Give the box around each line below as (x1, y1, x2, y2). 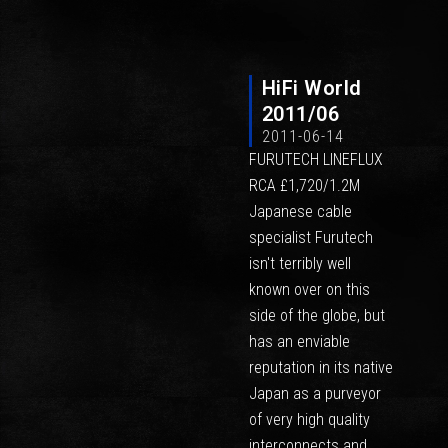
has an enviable (248, 332, 350, 352)
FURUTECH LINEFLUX (248, 150, 383, 170)
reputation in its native (248, 358, 393, 378)
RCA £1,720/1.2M (248, 176, 360, 196)
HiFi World (261, 76, 362, 101)
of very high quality (248, 410, 370, 430)
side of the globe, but (248, 306, 385, 326)
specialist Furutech (248, 228, 373, 248)
